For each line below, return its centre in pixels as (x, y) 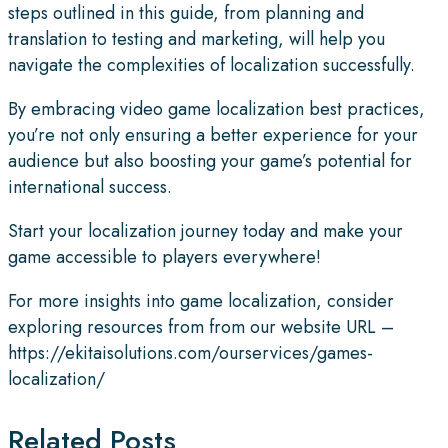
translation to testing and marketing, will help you (196, 38)
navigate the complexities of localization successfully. (211, 64)
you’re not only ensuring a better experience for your (213, 134)
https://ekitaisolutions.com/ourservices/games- (190, 352)
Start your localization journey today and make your (205, 230)
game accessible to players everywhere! (164, 256)
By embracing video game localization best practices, (216, 108)
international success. (90, 186)
